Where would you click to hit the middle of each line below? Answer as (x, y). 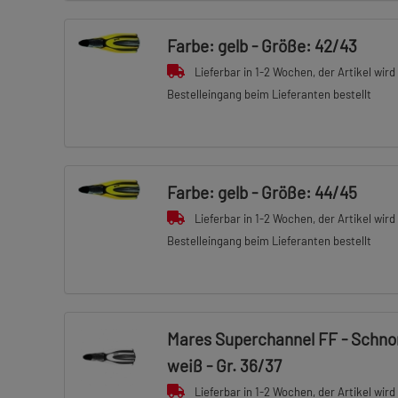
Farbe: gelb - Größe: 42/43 (262, 46)
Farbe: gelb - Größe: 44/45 (262, 192)
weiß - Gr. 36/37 (224, 366)
